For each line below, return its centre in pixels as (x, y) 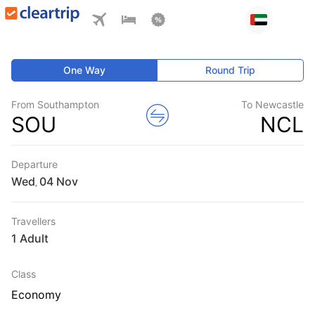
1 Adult (30, 238)
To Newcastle (272, 104)
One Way (85, 70)
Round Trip (231, 70)
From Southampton (55, 104)
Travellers (33, 221)
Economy (36, 295)
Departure (34, 164)
